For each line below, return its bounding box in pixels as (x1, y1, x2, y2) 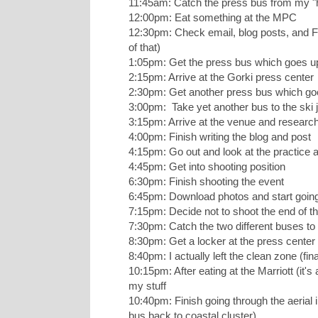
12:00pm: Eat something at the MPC (128, 11, 297, 24)
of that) (128, 41, 160, 54)
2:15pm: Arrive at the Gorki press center (128, 71, 314, 84)
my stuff (128, 280, 166, 292)
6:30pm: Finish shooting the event (128, 175, 284, 188)
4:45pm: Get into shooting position (128, 160, 285, 173)
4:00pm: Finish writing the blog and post (128, 131, 311, 143)
